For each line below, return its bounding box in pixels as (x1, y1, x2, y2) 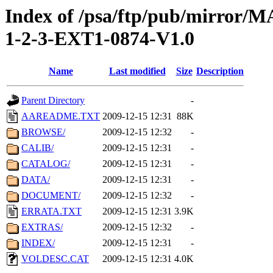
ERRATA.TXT (21, 206, 82, 217)
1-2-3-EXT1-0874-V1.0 (5, 27, 194, 49)
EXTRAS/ (21, 222, 63, 233)
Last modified (108, 66, 166, 77)
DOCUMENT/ (21, 190, 80, 201)
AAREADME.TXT (21, 111, 100, 122)
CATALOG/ (21, 158, 70, 169)
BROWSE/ (21, 127, 65, 138)
